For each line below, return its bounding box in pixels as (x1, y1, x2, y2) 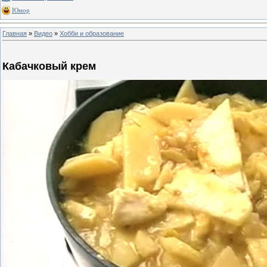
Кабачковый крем (2, 60, 96, 73)
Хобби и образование (60, 29, 124, 37)
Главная (2, 29, 27, 37)
